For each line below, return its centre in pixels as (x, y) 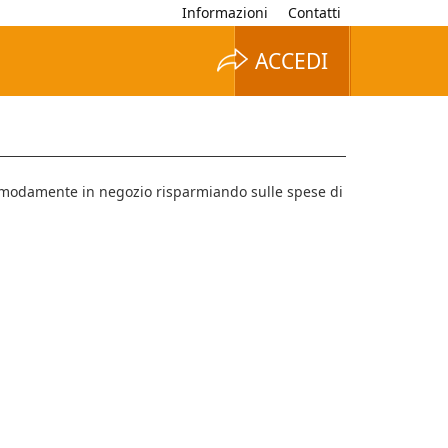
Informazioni (225, 12)
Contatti (314, 12)
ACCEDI (291, 61)
